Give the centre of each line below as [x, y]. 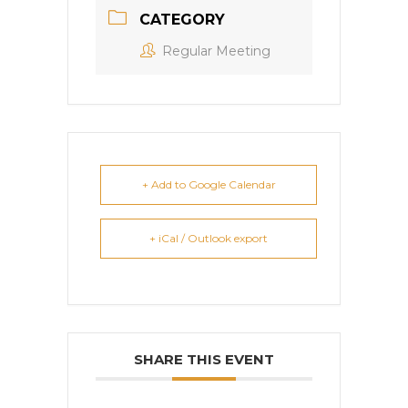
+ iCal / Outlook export [209, 239]
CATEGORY [182, 20]
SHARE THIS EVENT [204, 360]
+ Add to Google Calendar [209, 185]
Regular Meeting [216, 51]
